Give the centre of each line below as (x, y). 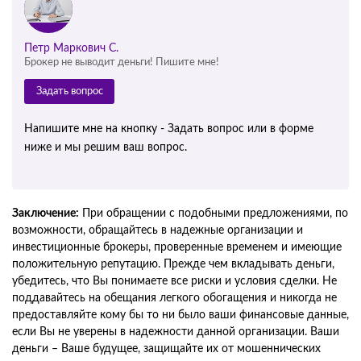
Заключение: (46, 214)
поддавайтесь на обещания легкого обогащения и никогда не (174, 299)
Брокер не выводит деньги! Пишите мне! (122, 62)
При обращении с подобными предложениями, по (214, 214)
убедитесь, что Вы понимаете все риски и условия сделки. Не (174, 282)
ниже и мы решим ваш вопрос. (106, 148)
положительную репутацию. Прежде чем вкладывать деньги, (173, 265)
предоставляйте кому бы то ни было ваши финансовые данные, (180, 315)
